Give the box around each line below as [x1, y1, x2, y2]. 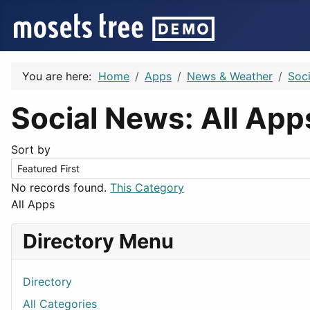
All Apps [11, 197, 55, 211]
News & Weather [187, 69, 273, 83]
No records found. [11, 181, 107, 194]
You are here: [22, 69, 98, 83]
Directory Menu [23, 229, 174, 253]
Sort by [11, 143, 51, 156]
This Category [110, 181, 184, 194]
